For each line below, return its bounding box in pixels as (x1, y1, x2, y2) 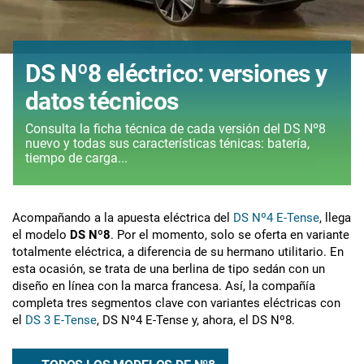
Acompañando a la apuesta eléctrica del (12, 210, 233, 225)
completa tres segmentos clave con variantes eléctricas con (12, 295, 340, 310)
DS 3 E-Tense (25, 312, 97, 327)
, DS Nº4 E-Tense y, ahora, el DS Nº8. (97, 312, 295, 327)
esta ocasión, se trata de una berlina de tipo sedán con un (12, 261, 325, 276)
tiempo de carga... (25, 149, 128, 166)
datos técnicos (25, 86, 179, 115)
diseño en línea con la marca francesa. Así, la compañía (12, 278, 315, 293)
